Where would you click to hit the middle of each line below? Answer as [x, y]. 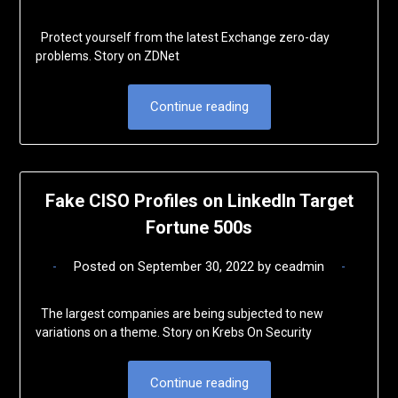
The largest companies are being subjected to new [179, 313]
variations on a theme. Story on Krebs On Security [176, 332]
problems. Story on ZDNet [110, 56]
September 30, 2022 [196, 266]
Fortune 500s [199, 227]
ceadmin [299, 266]
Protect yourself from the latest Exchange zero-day [182, 38]
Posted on [106, 266]
